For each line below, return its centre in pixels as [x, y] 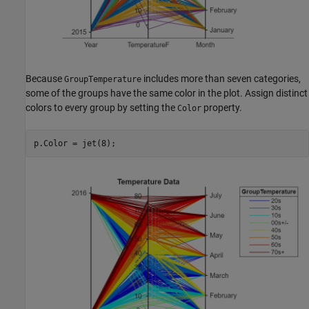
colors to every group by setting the [101, 108]
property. [222, 108]
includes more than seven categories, [221, 79]
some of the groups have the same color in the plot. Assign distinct [167, 93]
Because [45, 79]
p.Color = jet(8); [74, 143]
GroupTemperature [103, 80]
